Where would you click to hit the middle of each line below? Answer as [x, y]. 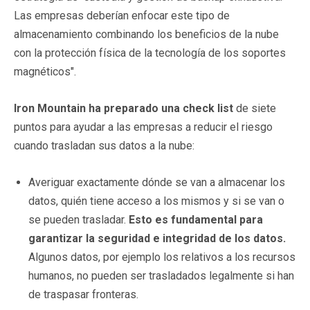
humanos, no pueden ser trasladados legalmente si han [161, 275]
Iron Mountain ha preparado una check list [125, 108]
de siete [256, 108]
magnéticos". [45, 71]
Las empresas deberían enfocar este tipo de [122, 15]
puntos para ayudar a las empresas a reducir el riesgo [143, 127]
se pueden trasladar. [79, 219]
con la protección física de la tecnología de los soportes [150, 53]
